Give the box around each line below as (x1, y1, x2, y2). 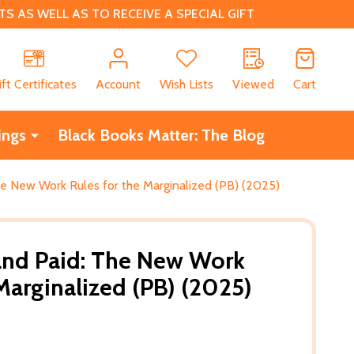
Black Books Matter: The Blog (57, 125, 265, 145)
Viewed (232, 76, 274, 92)
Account (96, 76, 141, 92)
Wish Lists (160, 76, 213, 92)
